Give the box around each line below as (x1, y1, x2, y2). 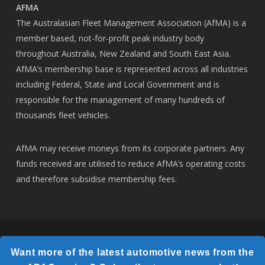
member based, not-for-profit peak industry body (15, 32, 204, 44)
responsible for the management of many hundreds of (15, 93, 225, 105)
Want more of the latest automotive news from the (11, 247, 254, 257)
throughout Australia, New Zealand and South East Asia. (15, 47, 231, 59)
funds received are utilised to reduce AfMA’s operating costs (15, 157, 245, 169)
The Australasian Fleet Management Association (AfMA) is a (15, 17, 246, 28)
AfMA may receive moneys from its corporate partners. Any (15, 142, 244, 154)
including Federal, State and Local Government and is (15, 78, 219, 90)
